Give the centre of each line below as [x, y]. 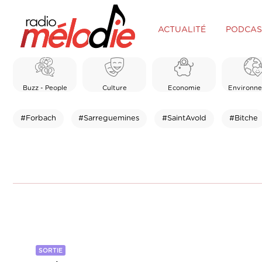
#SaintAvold [184, 118]
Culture [114, 88]
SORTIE [51, 251]
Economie [184, 88]
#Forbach [38, 118]
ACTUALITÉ [182, 30]
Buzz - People [45, 88]
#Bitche [243, 118]
